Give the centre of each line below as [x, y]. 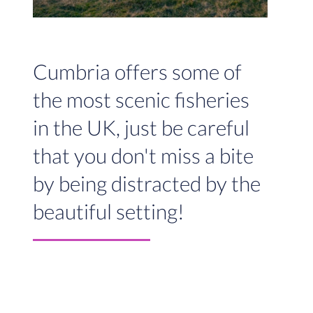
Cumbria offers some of [137, 72]
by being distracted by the [146, 183]
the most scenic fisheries [141, 100]
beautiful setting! [108, 211]
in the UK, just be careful [141, 128]
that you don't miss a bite [143, 155]
